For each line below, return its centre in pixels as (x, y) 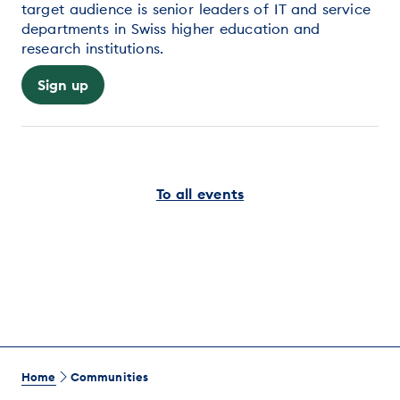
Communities (109, 377)
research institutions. (93, 48)
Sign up (63, 84)
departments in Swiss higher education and (171, 28)
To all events (200, 193)
